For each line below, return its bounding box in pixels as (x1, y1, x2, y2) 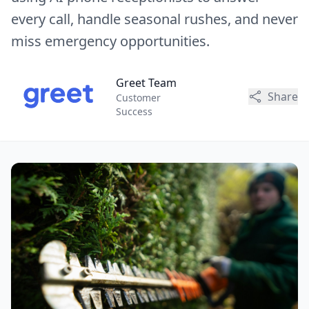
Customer (116, 91, 161, 104)
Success (116, 105, 153, 118)
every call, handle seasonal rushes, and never (11, 10, 298, 28)
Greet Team (116, 75, 177, 90)
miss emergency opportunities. (11, 32, 210, 50)
